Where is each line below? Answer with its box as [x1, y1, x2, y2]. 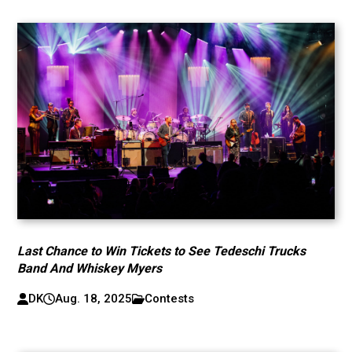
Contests [145, 291, 195, 306]
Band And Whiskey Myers [17, 261, 163, 276]
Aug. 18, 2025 [54, 291, 132, 306]
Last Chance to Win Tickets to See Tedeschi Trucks [17, 244, 306, 258]
